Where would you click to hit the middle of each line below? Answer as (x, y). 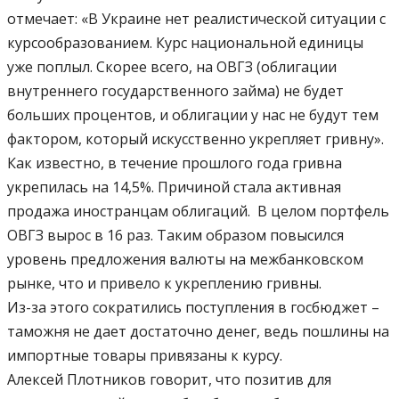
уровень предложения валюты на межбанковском (185, 260)
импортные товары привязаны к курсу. (145, 356)
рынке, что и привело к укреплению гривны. (164, 284)
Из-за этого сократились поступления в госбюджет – (193, 308)
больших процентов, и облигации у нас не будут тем (193, 115)
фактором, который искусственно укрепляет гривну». (195, 139)
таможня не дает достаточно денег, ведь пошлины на (198, 332)
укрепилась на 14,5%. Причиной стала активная (174, 187)
